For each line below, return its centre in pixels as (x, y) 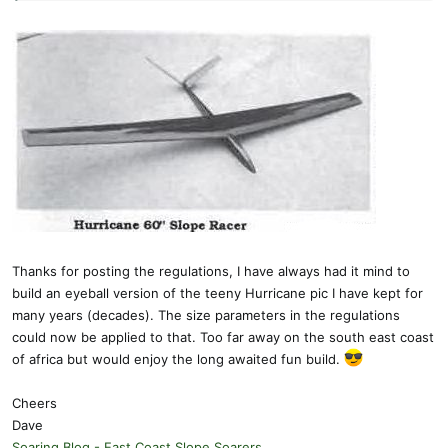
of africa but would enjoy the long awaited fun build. (178, 358)
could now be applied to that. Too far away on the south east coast (223, 336)
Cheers (34, 402)
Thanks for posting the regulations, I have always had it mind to (211, 270)
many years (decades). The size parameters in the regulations (206, 314)
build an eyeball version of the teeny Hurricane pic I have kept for (217, 292)
